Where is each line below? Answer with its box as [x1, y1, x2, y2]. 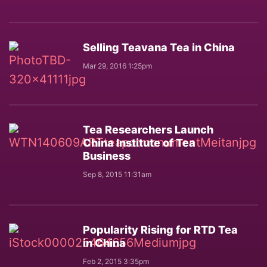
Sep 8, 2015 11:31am [83, 170, 151, 179]
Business [83, 150, 131, 162]
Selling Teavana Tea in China [83, 41, 235, 54]
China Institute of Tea [83, 136, 195, 149]
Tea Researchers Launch [83, 123, 213, 136]
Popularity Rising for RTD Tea [83, 223, 238, 236]
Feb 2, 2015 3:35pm [83, 257, 149, 266]
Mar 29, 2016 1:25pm [83, 61, 152, 70]
